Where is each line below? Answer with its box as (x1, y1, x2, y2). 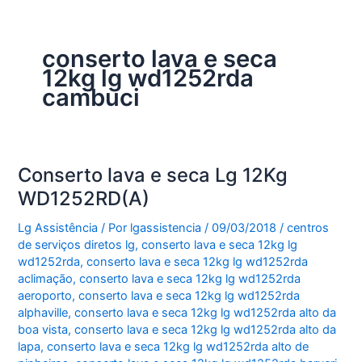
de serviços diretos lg (18, 238, 136, 253)
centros (287, 221, 330, 236)
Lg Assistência (18, 221, 99, 236)
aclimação (18, 271, 74, 287)
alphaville (18, 305, 69, 321)
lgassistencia (130, 221, 205, 236)
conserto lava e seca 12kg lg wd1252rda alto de (47, 339, 309, 355)
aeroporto (18, 288, 73, 304)
